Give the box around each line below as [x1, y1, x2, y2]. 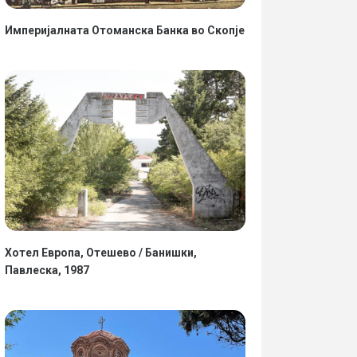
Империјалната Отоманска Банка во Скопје [4, 24, 245, 37]
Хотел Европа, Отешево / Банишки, [4, 245, 197, 259]
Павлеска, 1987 [4, 263, 89, 277]
